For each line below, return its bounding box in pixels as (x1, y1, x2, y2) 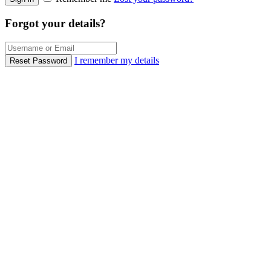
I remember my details (74, 54, 159, 65)
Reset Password (10, 56, 67, 65)
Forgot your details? (5, 16, 106, 30)
